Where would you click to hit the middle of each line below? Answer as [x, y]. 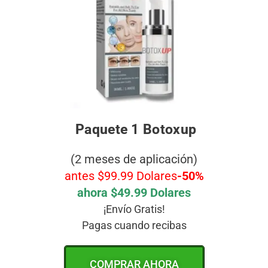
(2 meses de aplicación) [134, 159]
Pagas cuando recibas [134, 226]
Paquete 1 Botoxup [134, 130]
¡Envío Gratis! [134, 209]
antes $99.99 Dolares [121, 176]
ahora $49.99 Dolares [134, 193]
